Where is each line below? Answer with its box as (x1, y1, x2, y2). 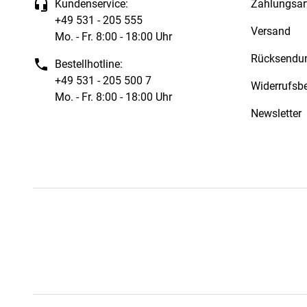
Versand (251, 24, 291, 38)
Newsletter (251, 106, 302, 120)
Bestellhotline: (55, 57, 123, 71)
